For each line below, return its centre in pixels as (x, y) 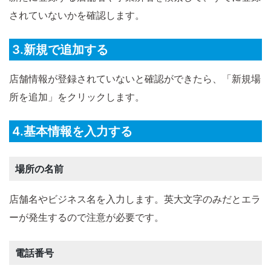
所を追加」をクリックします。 (77, 97)
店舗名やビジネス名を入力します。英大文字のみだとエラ (135, 199)
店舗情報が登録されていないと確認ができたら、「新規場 (135, 79)
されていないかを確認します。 (77, 15)
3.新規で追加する (60, 50)
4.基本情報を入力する (72, 132)
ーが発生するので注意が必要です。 (87, 217)
